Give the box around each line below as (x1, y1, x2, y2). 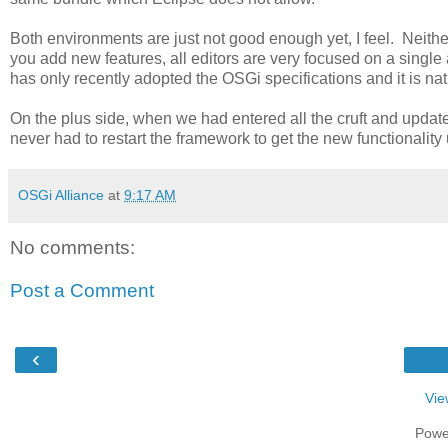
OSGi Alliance (18, 186, 104, 203)
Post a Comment (10, 280, 154, 302)
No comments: (10, 236, 135, 258)
